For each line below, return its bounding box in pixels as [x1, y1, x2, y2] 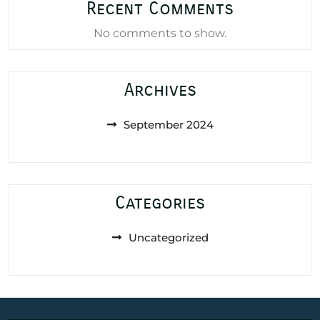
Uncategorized [128, 230, 209, 244]
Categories [115, 191, 205, 214]
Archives [124, 79, 196, 101]
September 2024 [123, 117, 214, 131]
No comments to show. [94, 26, 226, 40]
